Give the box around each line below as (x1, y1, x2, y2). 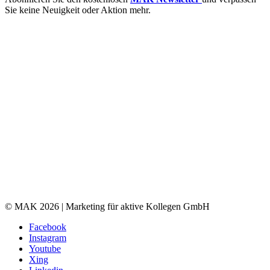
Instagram (29, 233, 66, 243)
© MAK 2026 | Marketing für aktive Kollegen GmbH (5, 201, 210, 212)
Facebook (29, 222, 66, 233)
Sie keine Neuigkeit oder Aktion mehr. (5, 5, 151, 16)
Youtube (29, 243, 61, 254)
